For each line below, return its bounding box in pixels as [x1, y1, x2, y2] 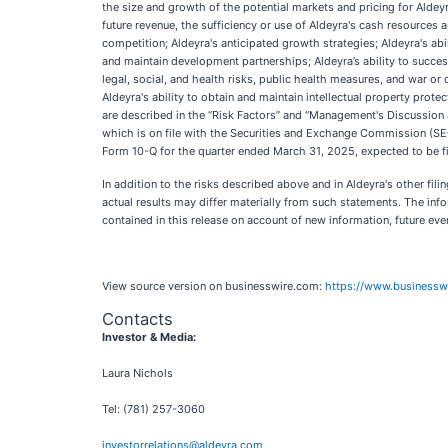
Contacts [102, 309, 173, 329]
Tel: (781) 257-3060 [102, 402, 205, 416]
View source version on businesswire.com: [102, 279, 325, 293]
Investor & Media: [102, 330, 196, 344]
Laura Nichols [102, 366, 173, 380]
